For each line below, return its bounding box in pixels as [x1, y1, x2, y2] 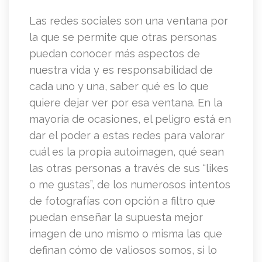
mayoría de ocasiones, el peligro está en [29, 113, 231, 126]
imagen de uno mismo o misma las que [29, 227, 222, 240]
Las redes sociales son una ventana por [29, 15, 228, 27]
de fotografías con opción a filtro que [29, 195, 215, 208]
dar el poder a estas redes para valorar [29, 129, 225, 142]
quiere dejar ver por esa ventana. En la [29, 96, 222, 109]
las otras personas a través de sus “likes [29, 162, 229, 175]
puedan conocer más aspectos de [29, 47, 200, 60]
